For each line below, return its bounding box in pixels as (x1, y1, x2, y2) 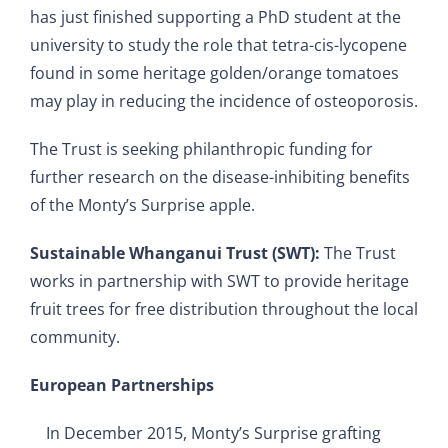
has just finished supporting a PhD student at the (29, 5, 401, 28)
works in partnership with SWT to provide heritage (29, 269, 409, 292)
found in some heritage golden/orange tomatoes (29, 61, 399, 84)
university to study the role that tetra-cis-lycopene (29, 33, 407, 56)
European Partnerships (29, 373, 214, 396)
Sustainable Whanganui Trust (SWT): (29, 241, 320, 264)
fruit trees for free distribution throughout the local (29, 297, 418, 320)
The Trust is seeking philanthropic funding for (29, 137, 373, 160)
